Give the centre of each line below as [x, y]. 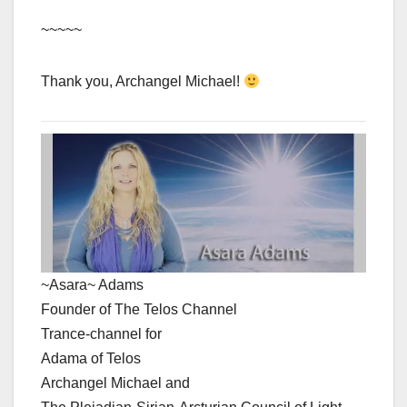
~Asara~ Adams [92, 285]
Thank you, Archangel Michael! [142, 82]
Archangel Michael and [115, 383]
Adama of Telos [91, 359]
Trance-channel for [101, 334]
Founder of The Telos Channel [139, 310]
